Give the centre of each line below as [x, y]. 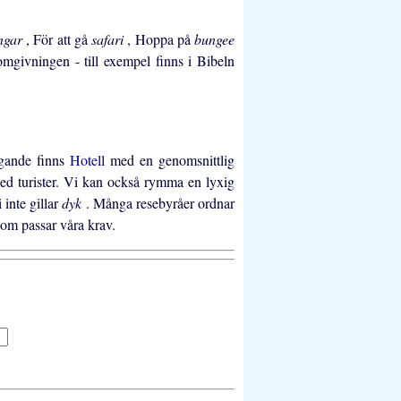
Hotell [90, 160]
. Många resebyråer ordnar [160, 203]
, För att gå [59, 39]
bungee [214, 39]
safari [110, 39]
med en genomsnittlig [172, 160]
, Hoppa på [161, 39]
